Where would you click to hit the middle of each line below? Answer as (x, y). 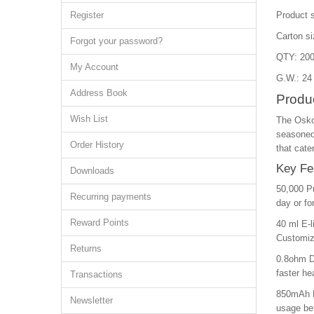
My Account (94, 67)
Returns (86, 248)
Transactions (96, 274)
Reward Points (100, 222)
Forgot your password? (116, 41)
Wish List (89, 118)
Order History (97, 144)
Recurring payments (111, 196)
